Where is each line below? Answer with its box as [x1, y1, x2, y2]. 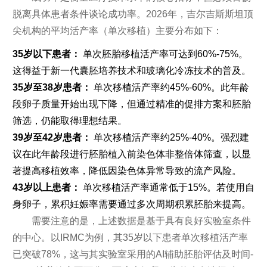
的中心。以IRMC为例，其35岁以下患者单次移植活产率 [12, 232, 248, 243]
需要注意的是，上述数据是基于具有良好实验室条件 [31, 215, 251, 226]
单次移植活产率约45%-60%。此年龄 [91, 82, 249, 92]
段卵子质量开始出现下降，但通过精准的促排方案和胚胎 [12, 98, 251, 109]
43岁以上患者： [12, 182, 80, 193]
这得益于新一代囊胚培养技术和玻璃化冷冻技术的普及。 [12, 65, 251, 76]
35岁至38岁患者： [12, 82, 91, 92]
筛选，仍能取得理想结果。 [12, 115, 127, 126]
